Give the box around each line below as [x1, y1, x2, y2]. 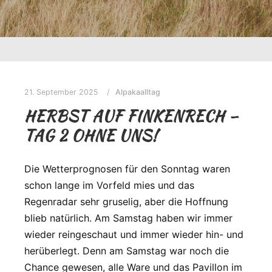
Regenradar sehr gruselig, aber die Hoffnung [24, 195, 228, 208]
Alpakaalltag [115, 87, 160, 97]
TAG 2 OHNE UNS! [24, 124, 158, 146]
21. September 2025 [24, 87, 98, 97]
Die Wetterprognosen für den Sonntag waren [24, 162, 230, 175]
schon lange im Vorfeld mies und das [24, 178, 194, 191]
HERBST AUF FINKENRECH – [24, 104, 239, 127]
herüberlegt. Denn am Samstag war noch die [24, 244, 229, 257]
